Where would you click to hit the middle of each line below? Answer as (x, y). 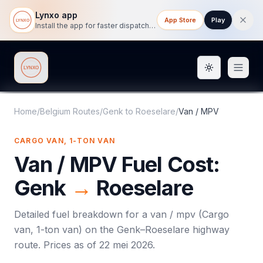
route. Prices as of (57, 245)
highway (210, 230)
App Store (180, 20)
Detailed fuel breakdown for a (82, 214)
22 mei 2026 (126, 245)
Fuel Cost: (168, 164)
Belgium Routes (70, 111)
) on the (98, 230)
